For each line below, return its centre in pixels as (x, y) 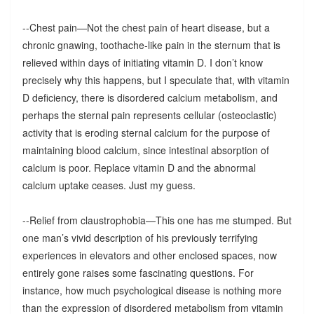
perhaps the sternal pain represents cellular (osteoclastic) (149, 115)
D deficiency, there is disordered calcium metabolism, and (150, 97)
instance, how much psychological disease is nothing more (152, 290)
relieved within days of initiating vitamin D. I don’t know (142, 62)
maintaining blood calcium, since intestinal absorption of (145, 150)
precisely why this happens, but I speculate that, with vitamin (156, 80)
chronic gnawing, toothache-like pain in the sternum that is (151, 45)
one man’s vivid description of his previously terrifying (140, 237)
